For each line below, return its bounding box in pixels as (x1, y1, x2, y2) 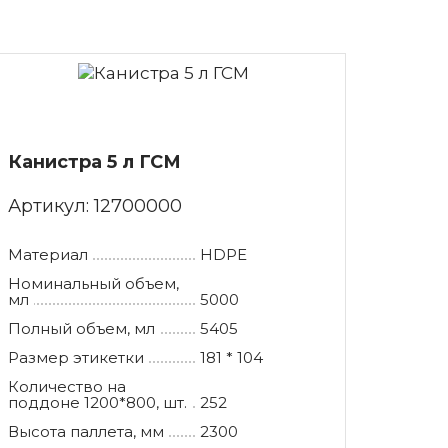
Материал (7, 244, 88, 264)
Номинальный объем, (7, 273, 179, 293)
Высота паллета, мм (7, 421, 164, 441)
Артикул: (7, 194, 94, 217)
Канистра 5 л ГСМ (7, 150, 181, 173)
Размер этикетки (7, 347, 144, 367)
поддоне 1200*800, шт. (7, 392, 187, 412)
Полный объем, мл (7, 318, 155, 338)
